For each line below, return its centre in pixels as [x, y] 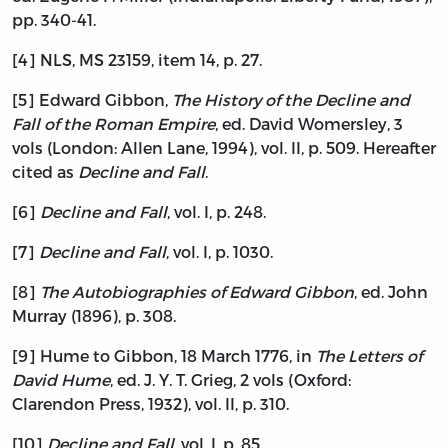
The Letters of [369, 356]
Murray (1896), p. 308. [94, 316]
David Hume [61, 380]
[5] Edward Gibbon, [92, 100]
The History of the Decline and [291, 100]
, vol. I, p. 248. [216, 212]
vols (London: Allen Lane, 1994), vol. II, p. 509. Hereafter [224, 148]
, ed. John [391, 292]
